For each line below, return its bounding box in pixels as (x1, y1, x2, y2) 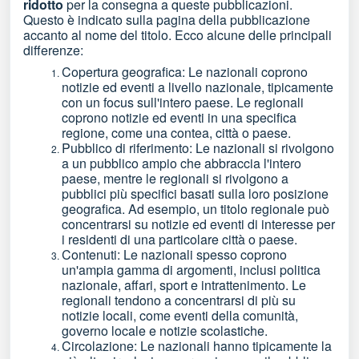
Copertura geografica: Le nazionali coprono (62, 63, 308, 81)
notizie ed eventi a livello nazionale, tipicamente (62, 78, 333, 96)
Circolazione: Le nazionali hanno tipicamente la (62, 337, 332, 355)
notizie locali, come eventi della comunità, (62, 306, 298, 325)
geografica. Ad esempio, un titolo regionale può (62, 200, 329, 218)
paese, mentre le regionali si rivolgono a (62, 169, 288, 188)
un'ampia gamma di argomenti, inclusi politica (62, 260, 321, 279)
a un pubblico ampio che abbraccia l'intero (62, 154, 301, 172)
